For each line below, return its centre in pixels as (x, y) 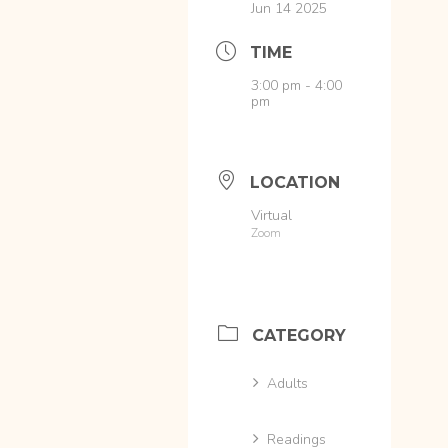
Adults (287, 383)
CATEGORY (299, 335)
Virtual (271, 216)
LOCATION (295, 183)
